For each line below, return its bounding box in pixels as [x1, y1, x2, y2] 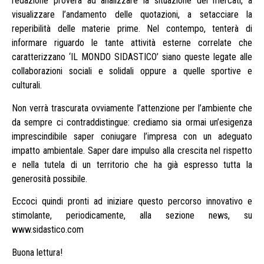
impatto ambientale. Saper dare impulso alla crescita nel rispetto [12, 144, 252, 156]
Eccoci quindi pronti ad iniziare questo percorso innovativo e [12, 196, 252, 207]
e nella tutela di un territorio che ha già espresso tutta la [12, 159, 252, 170]
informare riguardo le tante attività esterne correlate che [12, 37, 252, 49]
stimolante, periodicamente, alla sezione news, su [12, 210, 252, 222]
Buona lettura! [12, 246, 62, 258]
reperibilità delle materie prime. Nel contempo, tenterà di [12, 23, 252, 35]
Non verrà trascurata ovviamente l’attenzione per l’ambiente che [12, 102, 252, 114]
